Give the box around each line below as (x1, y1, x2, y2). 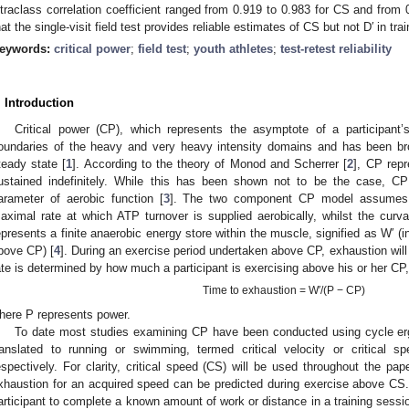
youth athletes (194, 41, 273, 56)
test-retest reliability (280, 41, 392, 56)
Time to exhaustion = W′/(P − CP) (203, 284, 366, 298)
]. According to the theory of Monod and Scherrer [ (72, 156, 348, 171)
